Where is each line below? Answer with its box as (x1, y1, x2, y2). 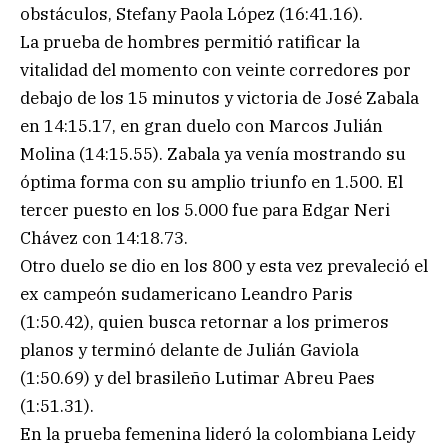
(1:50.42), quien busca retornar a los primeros (20, 310, 389, 333)
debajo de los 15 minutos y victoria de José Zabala (20, 86, 419, 109)
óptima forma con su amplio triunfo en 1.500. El (20, 170, 403, 193)
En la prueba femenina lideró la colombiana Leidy (20, 422, 415, 445)
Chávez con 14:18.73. (20, 226, 188, 249)
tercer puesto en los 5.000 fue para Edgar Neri (20, 198, 390, 221)
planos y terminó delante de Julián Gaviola (20, 338, 359, 361)
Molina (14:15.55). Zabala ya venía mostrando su (20, 142, 406, 165)
